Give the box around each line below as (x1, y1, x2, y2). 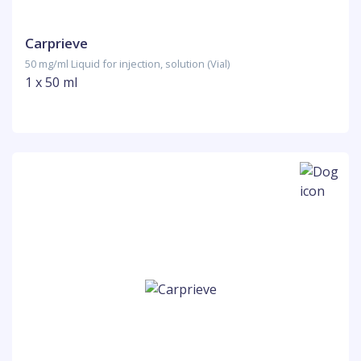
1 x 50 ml (25, 73, 77, 91)
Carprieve (25, 34, 88, 52)
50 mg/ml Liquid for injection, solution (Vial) (25, 56, 230, 71)
